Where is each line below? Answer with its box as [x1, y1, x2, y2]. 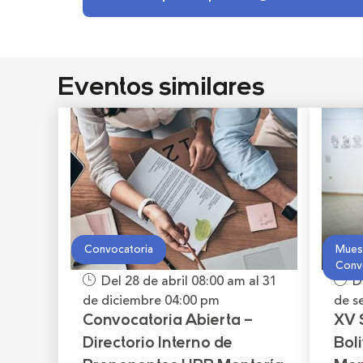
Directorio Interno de [83, 335, 233, 352]
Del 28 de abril [101, 271, 191, 291]
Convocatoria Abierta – [83, 313, 253, 329]
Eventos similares [58, 75, 265, 101]
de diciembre [83, 290, 164, 310]
